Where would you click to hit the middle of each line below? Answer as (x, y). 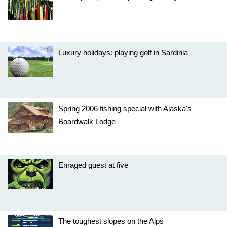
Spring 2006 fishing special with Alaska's (125, 109)
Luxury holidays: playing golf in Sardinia (123, 52)
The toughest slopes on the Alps (111, 221)
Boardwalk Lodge (87, 121)
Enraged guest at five (93, 165)
